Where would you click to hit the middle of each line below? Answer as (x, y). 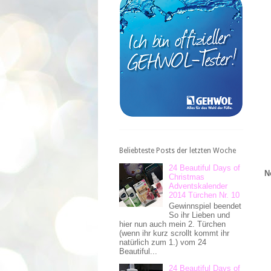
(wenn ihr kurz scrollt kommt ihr (174, 233)
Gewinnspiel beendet (205, 206)
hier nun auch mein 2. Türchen (172, 224)
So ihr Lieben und (200, 215)
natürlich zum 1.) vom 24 (163, 242)
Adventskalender (198, 186)
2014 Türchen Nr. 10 (204, 195)
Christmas (187, 177)
